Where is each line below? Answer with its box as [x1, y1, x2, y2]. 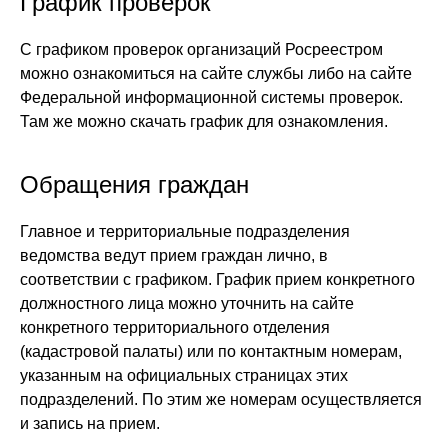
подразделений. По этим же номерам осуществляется [20, 391, 422, 408]
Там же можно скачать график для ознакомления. [20, 113, 388, 130]
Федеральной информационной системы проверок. [20, 89, 403, 106]
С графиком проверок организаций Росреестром [20, 41, 383, 58]
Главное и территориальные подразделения [20, 223, 350, 240]
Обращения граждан [20, 171, 249, 198]
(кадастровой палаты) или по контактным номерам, [20, 343, 402, 360]
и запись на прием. [20, 415, 160, 432]
